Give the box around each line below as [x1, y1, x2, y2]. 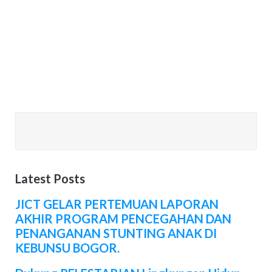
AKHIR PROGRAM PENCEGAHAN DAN [15, 211, 231, 226]
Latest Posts [15, 171, 85, 186]
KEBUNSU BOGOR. [15, 240, 120, 255]
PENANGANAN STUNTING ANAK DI [15, 225, 217, 240]
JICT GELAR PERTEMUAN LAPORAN [15, 196, 219, 211]
